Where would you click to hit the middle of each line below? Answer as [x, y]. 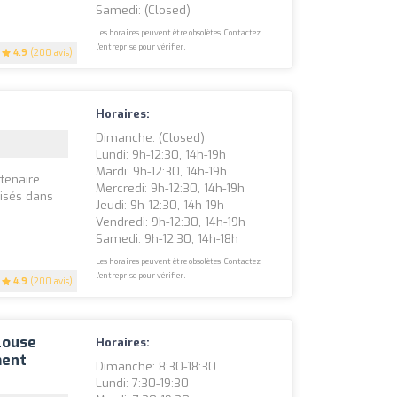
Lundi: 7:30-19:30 [143, 384]
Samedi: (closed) [144, 11]
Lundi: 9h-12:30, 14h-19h [161, 155]
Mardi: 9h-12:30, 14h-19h [162, 172]
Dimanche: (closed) [151, 138]
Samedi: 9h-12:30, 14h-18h [167, 239]
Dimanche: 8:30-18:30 [156, 367]
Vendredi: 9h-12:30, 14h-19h [171, 222]
